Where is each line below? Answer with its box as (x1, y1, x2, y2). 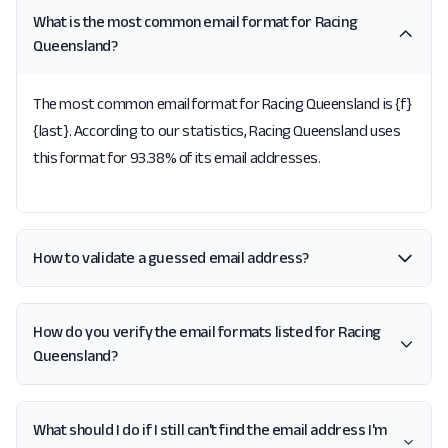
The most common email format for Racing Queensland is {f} (33, 95, 412, 112)
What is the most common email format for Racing (33, 13, 358, 30)
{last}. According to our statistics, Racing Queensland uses (33, 122, 401, 139)
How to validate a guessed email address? (33, 249, 309, 266)
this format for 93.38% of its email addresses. (33, 149, 321, 166)
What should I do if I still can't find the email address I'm (33, 421, 387, 438)
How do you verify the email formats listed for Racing (33, 323, 381, 340)
